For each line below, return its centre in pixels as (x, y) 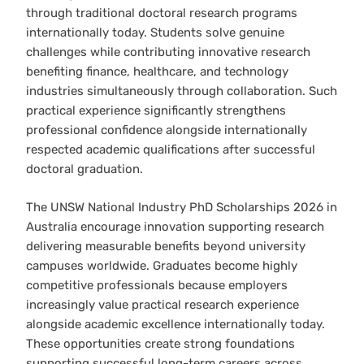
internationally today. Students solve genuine (155, 33)
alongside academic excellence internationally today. (175, 324)
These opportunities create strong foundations (160, 343)
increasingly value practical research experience (162, 304)
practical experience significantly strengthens (156, 111)
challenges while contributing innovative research (168, 52)
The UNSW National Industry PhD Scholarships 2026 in (182, 207)
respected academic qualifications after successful (171, 150)
